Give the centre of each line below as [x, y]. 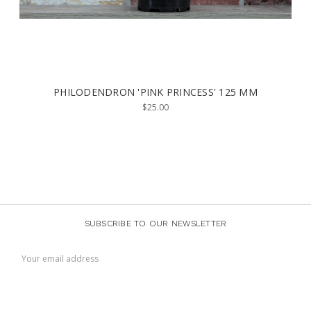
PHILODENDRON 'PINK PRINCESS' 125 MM [155, 92]
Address [28, 261]
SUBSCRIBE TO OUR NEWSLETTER [155, 223]
